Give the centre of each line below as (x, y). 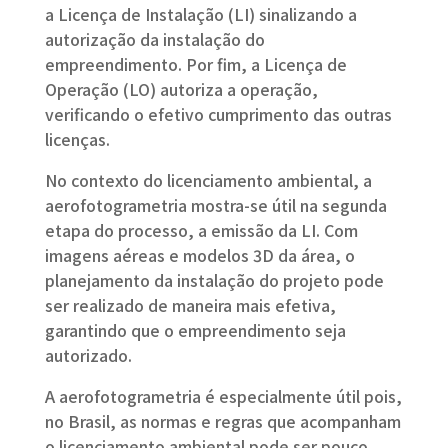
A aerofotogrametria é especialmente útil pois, (223, 396)
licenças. (79, 139)
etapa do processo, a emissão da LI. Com (201, 230)
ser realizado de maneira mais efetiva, (190, 305)
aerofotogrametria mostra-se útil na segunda (215, 205)
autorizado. (90, 355)
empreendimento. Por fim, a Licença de (195, 64)
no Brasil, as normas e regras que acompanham (222, 421)
